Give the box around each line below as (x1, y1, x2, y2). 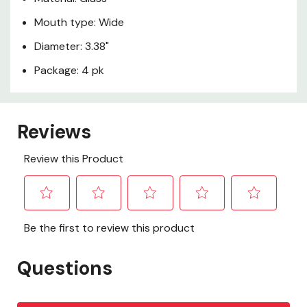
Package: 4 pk (34, 63, 104, 78)
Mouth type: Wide (34, 15, 124, 30)
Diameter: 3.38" (34, 39, 109, 54)
